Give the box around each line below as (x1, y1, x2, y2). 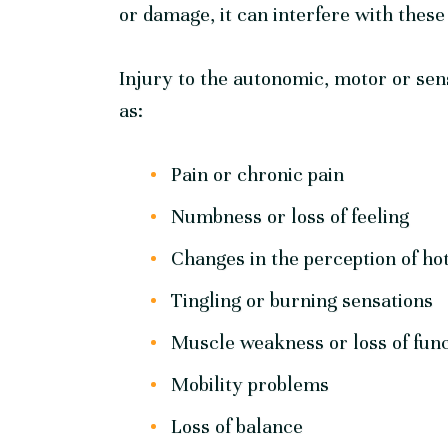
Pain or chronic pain (171, 162, 345, 188)
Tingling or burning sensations (171, 288, 434, 314)
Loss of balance (171, 414, 304, 440)
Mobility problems (171, 372, 330, 398)
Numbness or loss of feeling (171, 204, 410, 230)
